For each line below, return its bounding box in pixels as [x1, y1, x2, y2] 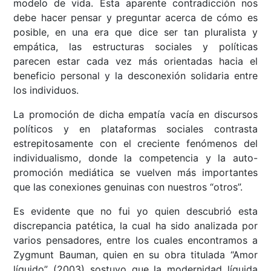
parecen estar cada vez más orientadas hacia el [13, 55, 258, 68]
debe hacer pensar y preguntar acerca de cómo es [13, 11, 258, 24]
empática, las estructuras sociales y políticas [13, 41, 258, 53]
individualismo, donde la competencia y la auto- [13, 152, 258, 165]
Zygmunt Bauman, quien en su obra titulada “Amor [13, 249, 258, 261]
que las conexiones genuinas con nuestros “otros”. [13, 181, 243, 194]
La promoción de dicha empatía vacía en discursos [13, 108, 258, 121]
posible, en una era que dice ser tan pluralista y [13, 26, 258, 39]
